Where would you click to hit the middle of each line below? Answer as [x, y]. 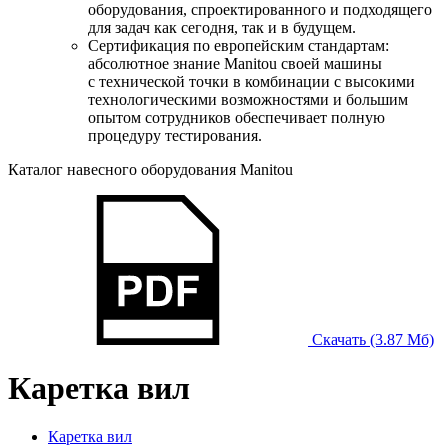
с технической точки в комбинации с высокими [251, 81]
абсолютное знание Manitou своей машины [235, 63]
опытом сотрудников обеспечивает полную [236, 117]
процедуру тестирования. [175, 135]
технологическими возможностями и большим [248, 99]
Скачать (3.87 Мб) [371, 339]
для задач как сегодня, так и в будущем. [222, 27]
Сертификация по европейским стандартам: [238, 45]
